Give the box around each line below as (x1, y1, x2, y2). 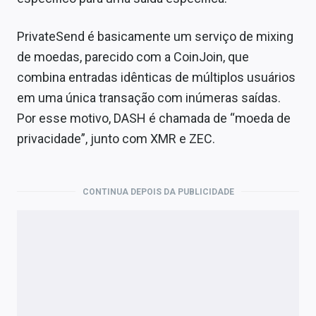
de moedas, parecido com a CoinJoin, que (17, 49, 249, 64)
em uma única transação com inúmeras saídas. (17, 90, 281, 105)
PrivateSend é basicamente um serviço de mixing (17, 28, 293, 44)
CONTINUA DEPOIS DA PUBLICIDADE (82, 186, 234, 197)
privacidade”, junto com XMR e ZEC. (17, 130, 215, 146)
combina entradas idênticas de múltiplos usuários (17, 69, 296, 85)
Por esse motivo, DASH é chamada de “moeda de (17, 110, 291, 126)
